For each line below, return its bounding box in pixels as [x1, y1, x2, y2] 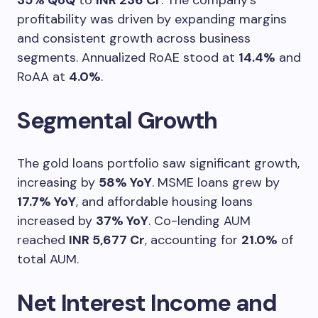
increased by [17, 212, 96, 230]
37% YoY [96, 212, 148, 230]
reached [17, 231, 69, 249]
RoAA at [17, 68, 69, 86]
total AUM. [17, 251, 79, 268]
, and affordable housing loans [76, 193, 253, 211]
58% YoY [99, 174, 152, 192]
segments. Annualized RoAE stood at [17, 49, 238, 67]
